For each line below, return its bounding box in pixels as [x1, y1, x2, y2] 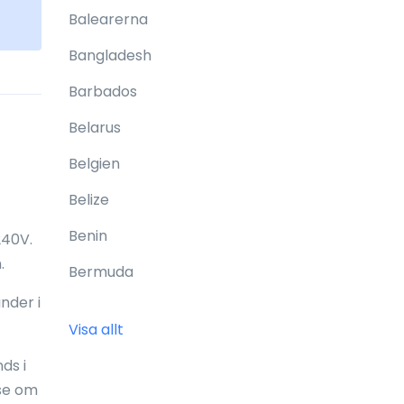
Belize [69, 189, 109, 210]
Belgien [69, 153, 120, 174]
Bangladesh [69, 45, 151, 66]
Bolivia [69, 334, 113, 354]
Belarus [69, 117, 121, 138]
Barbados [69, 81, 137, 102]
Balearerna [69, 9, 148, 30]
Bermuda [69, 262, 133, 282]
